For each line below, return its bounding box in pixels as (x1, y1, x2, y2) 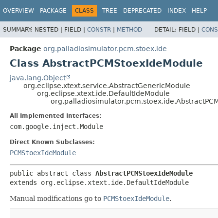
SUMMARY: (3, 26, 35, 33)
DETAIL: (154, 26, 179, 33)
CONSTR (87, 26, 111, 33)
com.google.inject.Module (10, 122, 103, 130)
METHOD (117, 26, 142, 33)
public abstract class (10, 169, 95, 177)
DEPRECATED (123, 7, 162, 14)
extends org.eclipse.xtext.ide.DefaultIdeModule (10, 178, 189, 186)
